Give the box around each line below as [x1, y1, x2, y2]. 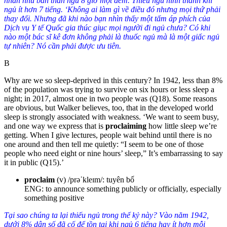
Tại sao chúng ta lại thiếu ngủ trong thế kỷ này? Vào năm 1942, [4, 210, 209, 219]
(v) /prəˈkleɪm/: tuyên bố [57, 175, 134, 184]
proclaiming [105, 121, 148, 130]
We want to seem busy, [145, 112, 219, 121]
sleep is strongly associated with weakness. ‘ [4, 112, 145, 121]
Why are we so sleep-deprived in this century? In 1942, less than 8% [4, 75, 222, 85]
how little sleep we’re [148, 121, 217, 130]
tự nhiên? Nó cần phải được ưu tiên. [4, 41, 121, 50]
